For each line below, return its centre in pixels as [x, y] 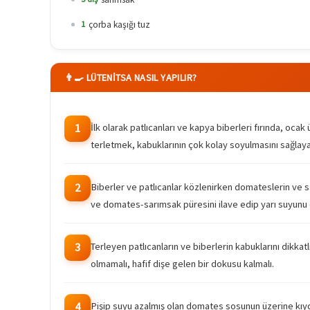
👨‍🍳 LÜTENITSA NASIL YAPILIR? [131, 77]
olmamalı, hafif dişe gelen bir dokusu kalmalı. [182, 263]
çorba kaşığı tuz [119, 24]
